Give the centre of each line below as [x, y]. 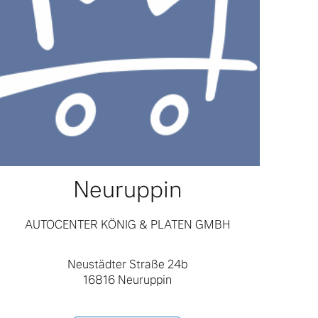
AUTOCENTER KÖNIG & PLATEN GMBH [127, 225]
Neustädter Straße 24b [127, 265]
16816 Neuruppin [127, 280]
